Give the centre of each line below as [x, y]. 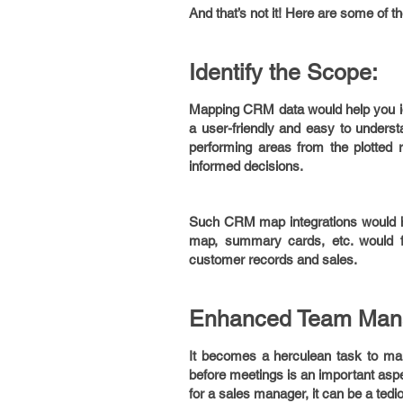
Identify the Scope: [283, 72]
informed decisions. [246, 166]
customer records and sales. [273, 260]
